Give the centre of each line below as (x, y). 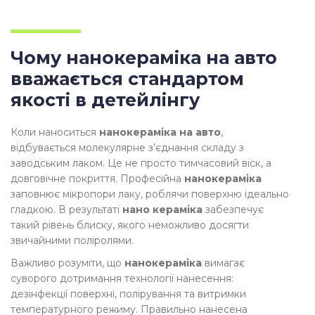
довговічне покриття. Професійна (97, 179)
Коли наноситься (55, 133)
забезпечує (233, 210)
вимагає (223, 263)
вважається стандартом (127, 79)
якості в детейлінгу (105, 100)
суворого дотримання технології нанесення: (122, 279)
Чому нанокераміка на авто (144, 58)
